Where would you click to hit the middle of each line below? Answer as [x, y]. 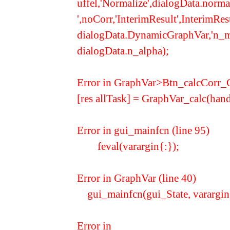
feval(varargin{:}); [128, 146]
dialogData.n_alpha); [123, 51]
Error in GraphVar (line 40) [137, 178]
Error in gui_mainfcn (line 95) [143, 130]
